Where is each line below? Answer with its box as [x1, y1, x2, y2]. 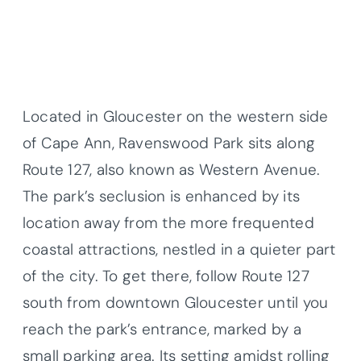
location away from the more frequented [23, 212, 314, 233]
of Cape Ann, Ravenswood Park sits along [23, 132, 315, 153]
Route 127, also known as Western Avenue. [23, 159, 321, 180]
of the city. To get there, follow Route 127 [23, 265, 309, 286]
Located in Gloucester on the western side [23, 106, 329, 127]
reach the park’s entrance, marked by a [23, 318, 301, 339]
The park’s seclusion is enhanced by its [23, 185, 300, 206]
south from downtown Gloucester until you [23, 292, 329, 313]
